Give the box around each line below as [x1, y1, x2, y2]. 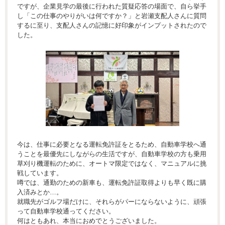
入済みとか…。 [17, 188, 63, 196]
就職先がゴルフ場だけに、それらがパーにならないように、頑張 [17, 197, 206, 205]
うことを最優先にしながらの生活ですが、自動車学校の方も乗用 [17, 150, 206, 158]
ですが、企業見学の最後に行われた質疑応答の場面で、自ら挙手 [17, 3, 206, 11]
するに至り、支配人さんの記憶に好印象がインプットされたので [17, 22, 206, 30]
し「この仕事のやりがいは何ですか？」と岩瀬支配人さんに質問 [17, 12, 206, 20]
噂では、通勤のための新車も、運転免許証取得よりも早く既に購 [17, 178, 206, 186]
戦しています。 [17, 169, 63, 177]
